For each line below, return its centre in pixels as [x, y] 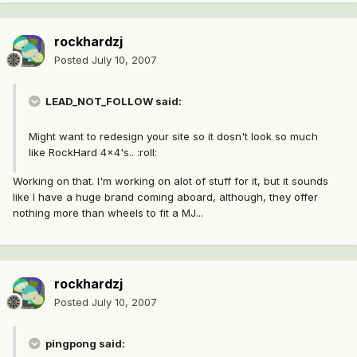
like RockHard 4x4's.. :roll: [93, 153]
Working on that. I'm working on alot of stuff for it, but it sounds [171, 181]
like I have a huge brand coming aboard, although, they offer [165, 197]
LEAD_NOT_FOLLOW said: [112, 102]
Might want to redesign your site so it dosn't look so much [173, 137]
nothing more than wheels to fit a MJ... [108, 213]
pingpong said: [84, 344]
